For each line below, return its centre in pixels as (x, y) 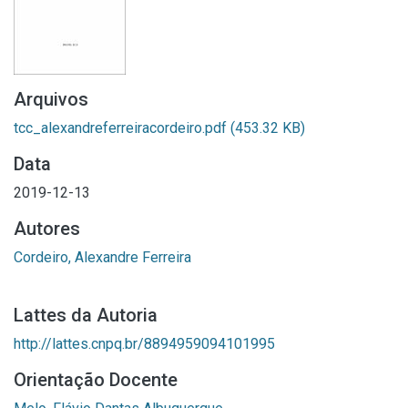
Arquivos (51, 99)
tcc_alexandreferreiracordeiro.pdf (122, 128)
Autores (47, 229)
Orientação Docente (96, 380)
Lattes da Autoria (86, 315)
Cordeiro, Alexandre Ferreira (102, 257)
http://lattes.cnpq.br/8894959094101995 (144, 344)
